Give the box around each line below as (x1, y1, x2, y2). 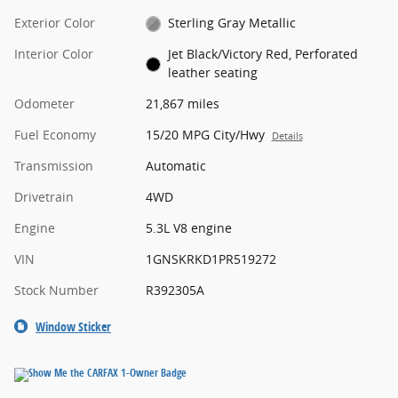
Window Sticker (36, 317, 111, 335)
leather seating (168, 63, 259, 81)
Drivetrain (14, 187, 74, 205)
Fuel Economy (14, 125, 96, 143)
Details (271, 129, 303, 142)
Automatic (145, 156, 206, 174)
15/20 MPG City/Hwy (145, 125, 265, 143)
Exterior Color (14, 13, 95, 31)
